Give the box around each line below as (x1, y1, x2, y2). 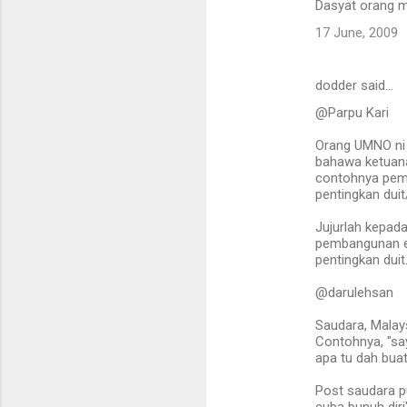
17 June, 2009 (315, 25, 398, 42)
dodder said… (315, 77, 393, 94)
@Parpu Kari (315, 104, 389, 122)
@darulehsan (315, 284, 393, 302)
